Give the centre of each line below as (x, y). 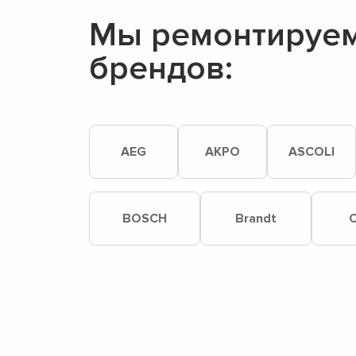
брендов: (161, 68)
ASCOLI (311, 152)
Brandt (256, 219)
